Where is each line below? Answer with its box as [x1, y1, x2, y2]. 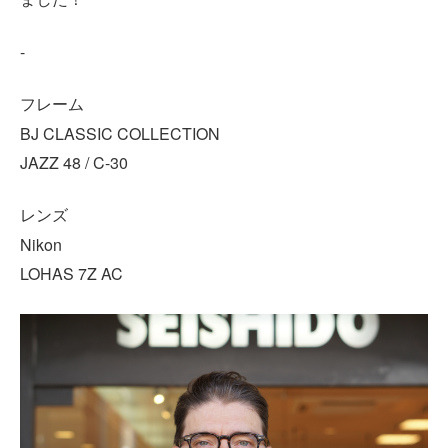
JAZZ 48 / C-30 [20, 151, 128, 175]
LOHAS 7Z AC [20, 262, 123, 286]
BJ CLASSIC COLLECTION [20, 122, 220, 146]
